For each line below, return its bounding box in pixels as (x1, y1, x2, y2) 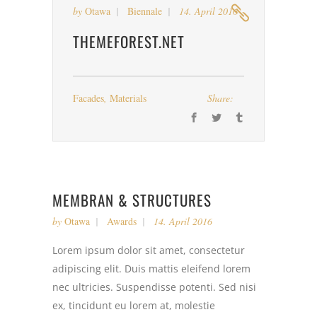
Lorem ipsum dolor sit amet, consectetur (52, 243, 245, 257)
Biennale (127, 4, 162, 18)
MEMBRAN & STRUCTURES (52, 189, 212, 211)
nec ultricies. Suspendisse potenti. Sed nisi (52, 280, 256, 294)
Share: (207, 91, 234, 105)
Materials (110, 91, 146, 105)
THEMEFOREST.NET (73, 30, 185, 52)
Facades (73, 91, 104, 105)
